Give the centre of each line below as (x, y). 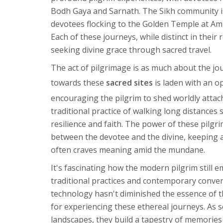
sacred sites (129, 82)
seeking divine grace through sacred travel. (131, 50)
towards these (78, 82)
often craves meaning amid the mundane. (128, 150)
